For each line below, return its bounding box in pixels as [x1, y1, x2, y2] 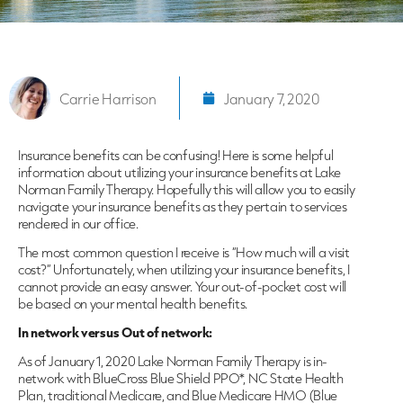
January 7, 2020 [223, 88, 320, 108]
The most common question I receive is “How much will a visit [18, 244, 350, 262]
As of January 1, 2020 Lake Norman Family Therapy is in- [18, 353, 328, 371]
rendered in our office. [18, 215, 139, 233]
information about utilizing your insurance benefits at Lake [18, 164, 342, 182]
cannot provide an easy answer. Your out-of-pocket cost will [18, 278, 347, 296]
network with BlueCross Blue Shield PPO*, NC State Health [18, 370, 344, 388]
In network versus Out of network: [18, 324, 213, 342]
